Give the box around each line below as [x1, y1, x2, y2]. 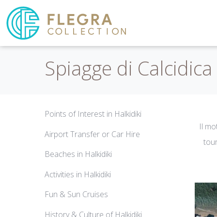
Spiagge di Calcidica [45, 55, 212, 82]
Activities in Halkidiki [45, 169, 111, 180]
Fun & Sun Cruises [45, 189, 108, 200]
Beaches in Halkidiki [45, 149, 112, 160]
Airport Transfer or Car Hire [45, 128, 140, 139]
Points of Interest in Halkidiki [45, 108, 141, 120]
